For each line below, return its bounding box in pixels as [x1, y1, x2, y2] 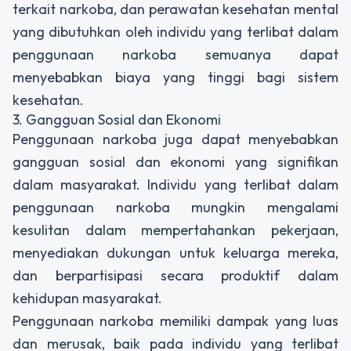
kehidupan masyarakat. [13, 288, 162, 307]
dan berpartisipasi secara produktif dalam [13, 266, 338, 284]
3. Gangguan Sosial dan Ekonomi [13, 110, 221, 128]
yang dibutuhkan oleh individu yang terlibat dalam [13, 22, 338, 41]
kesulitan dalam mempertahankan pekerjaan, [13, 220, 338, 239]
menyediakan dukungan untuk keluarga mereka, [13, 243, 338, 262]
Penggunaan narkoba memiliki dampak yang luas [13, 311, 338, 330]
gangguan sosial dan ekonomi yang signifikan [13, 152, 338, 171]
